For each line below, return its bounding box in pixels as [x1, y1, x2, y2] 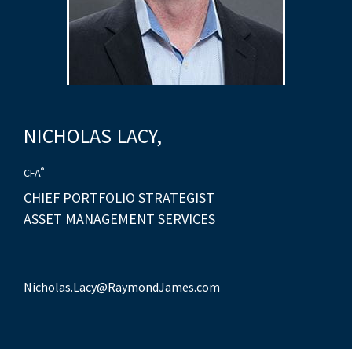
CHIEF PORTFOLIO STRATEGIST [24, 189, 214, 207]
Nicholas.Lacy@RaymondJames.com [24, 279, 220, 295]
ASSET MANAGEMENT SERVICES [24, 210, 215, 228]
